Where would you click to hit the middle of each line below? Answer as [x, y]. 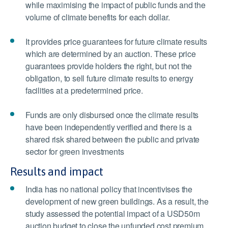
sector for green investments [75, 152]
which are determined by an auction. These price [111, 54]
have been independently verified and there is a [109, 127]
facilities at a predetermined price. [85, 91]
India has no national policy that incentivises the [109, 189]
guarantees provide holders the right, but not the [109, 66]
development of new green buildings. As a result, [112, 202]
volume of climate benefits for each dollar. [98, 17]
